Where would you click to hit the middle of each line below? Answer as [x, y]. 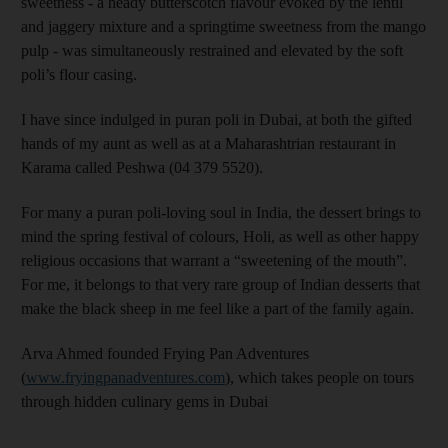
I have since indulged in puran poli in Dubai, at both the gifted [216, 119]
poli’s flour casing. [79, 74]
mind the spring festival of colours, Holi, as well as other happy [220, 236]
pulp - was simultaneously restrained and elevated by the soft [212, 50]
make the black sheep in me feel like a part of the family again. [217, 308]
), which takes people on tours [319, 377]
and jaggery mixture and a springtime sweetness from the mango [223, 26]
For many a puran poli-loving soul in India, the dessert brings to [221, 212]
